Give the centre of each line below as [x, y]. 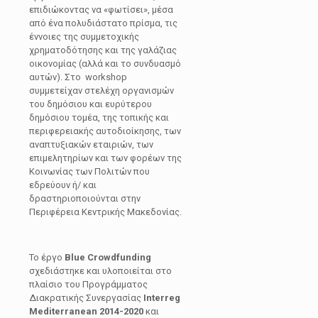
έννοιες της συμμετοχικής [84, 37]
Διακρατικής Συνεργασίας [86, 298]
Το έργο [47, 258]
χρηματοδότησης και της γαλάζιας [103, 50]
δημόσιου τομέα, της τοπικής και [99, 118]
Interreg [162, 298]
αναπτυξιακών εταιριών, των [91, 145]
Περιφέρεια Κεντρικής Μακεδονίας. [105, 212]
